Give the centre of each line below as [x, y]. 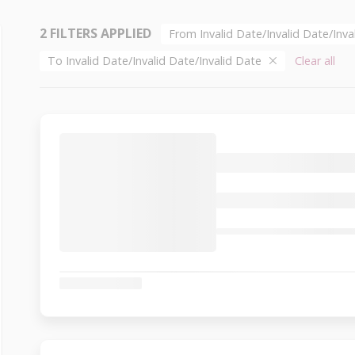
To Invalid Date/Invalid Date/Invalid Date [157, 60]
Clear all [315, 60]
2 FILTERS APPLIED [95, 33]
